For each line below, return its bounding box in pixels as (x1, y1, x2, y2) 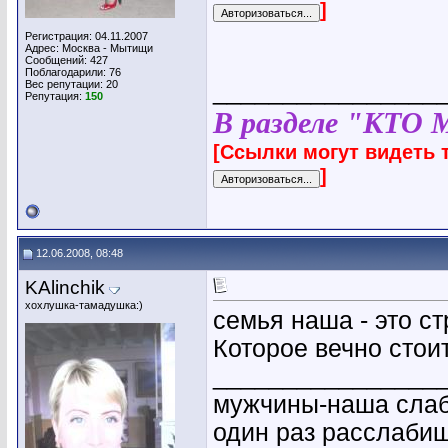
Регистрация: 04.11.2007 (25, 30, 148, 42)
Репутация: (25, 90, 85, 102)
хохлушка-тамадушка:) (25, 299, 143, 311)
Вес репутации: (25, 78, 106, 90)
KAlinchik (25, 277, 105, 298)
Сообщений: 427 (25, 54, 108, 66)
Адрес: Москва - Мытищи (25, 42, 153, 54)
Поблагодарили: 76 (25, 66, 121, 78)
